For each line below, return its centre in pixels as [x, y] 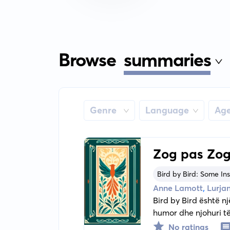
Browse [87, 60]
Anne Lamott [178, 188]
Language [167, 110]
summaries [167, 60]
